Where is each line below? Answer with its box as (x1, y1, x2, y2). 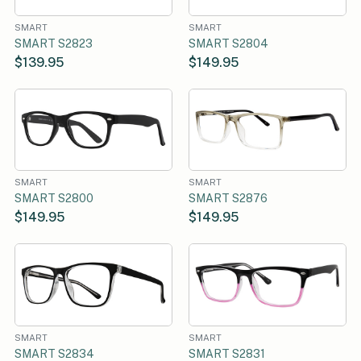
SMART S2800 (15, 192, 93, 205)
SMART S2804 (189, 37, 268, 51)
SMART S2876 (189, 192, 268, 205)
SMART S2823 (15, 37, 93, 51)
